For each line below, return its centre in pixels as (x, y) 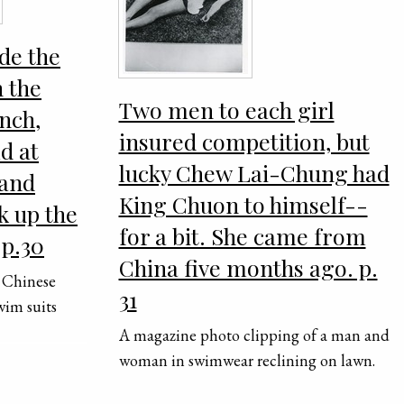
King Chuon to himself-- (243, 205)
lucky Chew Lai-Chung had (254, 173)
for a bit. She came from (242, 236)
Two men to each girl (226, 110)
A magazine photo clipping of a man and (254, 335)
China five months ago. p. (248, 268)
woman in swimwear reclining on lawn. (247, 361)
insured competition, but (244, 142)
